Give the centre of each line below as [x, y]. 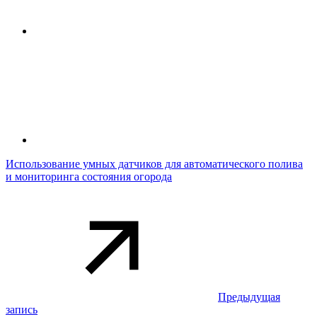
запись [22, 310]
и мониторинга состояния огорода [89, 177]
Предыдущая [249, 297]
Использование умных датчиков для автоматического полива [154, 164]
